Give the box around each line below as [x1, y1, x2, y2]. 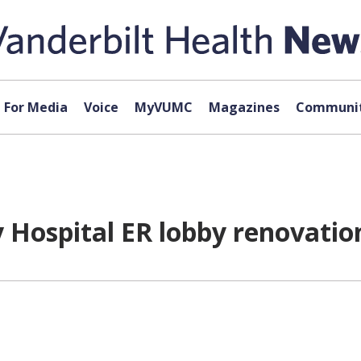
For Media [3, 98, 68, 116]
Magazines [208, 98, 280, 116]
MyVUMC [134, 98, 193, 116]
